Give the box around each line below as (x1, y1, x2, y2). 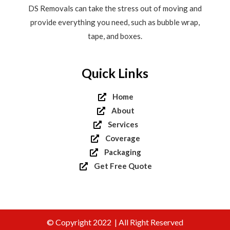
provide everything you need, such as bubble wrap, (30, 17, 200, 27)
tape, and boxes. (88, 31, 142, 41)
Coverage (105, 133, 140, 143)
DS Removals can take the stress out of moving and (28, 3, 202, 13)
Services (107, 120, 138, 129)
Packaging (104, 147, 141, 157)
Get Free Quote (93, 161, 152, 171)
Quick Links (82, 65, 148, 81)
